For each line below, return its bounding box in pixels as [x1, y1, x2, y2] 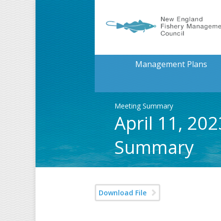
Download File [99, 188, 147, 197]
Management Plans [135, 59, 207, 70]
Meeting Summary [114, 101, 173, 110]
